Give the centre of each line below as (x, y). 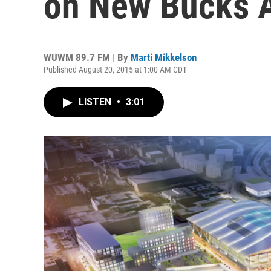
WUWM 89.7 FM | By (87, 57)
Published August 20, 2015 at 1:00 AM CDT (115, 70)
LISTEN (96, 102)
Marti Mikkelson (164, 57)
